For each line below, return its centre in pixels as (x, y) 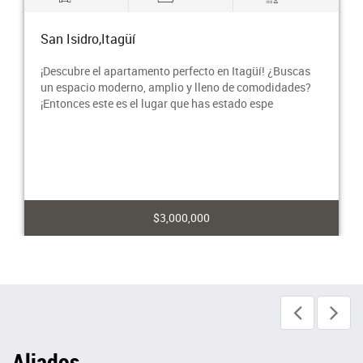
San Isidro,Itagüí (88, 38)
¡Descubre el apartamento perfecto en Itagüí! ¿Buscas (175, 70)
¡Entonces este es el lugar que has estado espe (157, 103)
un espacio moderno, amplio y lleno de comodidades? (176, 87)
